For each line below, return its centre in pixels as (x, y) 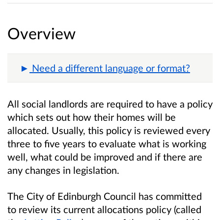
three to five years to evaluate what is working (107, 144)
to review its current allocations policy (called (104, 209)
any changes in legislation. (63, 170)
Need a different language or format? (111, 68)
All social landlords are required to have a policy (110, 104)
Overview (41, 33)
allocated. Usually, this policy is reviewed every (109, 130)
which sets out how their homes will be (92, 117)
